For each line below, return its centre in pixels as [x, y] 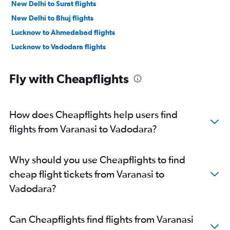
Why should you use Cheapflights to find [97, 159]
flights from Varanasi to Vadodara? [83, 129]
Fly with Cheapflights [69, 79]
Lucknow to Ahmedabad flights [63, 32]
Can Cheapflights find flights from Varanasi [101, 219]
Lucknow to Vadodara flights [59, 47]
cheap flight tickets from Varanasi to [87, 174]
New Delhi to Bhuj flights [52, 18]
